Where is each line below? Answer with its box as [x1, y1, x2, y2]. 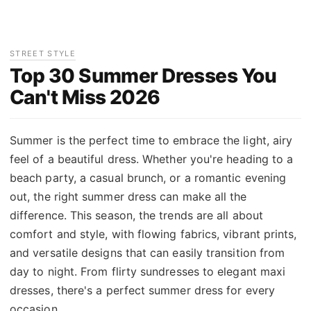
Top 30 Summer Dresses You [10, 64, 277, 87]
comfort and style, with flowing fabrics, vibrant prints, [10, 227, 297, 241]
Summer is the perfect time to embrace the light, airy [10, 133, 293, 147]
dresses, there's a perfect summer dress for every [10, 283, 275, 297]
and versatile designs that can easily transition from [10, 246, 285, 260]
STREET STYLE [10, 49, 76, 58]
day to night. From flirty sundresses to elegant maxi [10, 264, 286, 278]
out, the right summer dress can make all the [10, 190, 247, 203]
